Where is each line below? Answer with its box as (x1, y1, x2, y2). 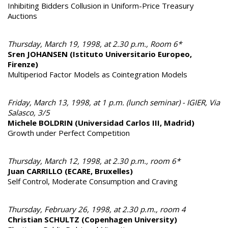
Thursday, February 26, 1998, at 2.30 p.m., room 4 (8, 204, 186, 214)
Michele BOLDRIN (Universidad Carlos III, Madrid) (8, 117, 194, 128)
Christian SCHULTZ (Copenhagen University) (8, 214, 177, 224)
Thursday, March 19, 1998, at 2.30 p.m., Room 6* (8, 38, 182, 49)
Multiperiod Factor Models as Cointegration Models (8, 69, 187, 79)
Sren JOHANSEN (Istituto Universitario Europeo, (8, 48, 192, 59)
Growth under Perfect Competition (8, 127, 130, 138)
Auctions (8, 10, 37, 21)
